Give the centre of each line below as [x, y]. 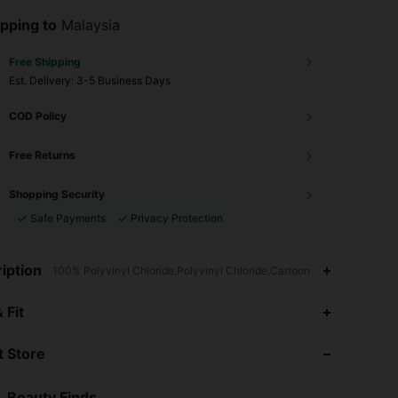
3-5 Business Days [123, 80]
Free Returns [42, 155]
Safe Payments [68, 218]
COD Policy [38, 116]
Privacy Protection [177, 218]
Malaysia [91, 25]
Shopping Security [57, 194]
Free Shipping [45, 62]
